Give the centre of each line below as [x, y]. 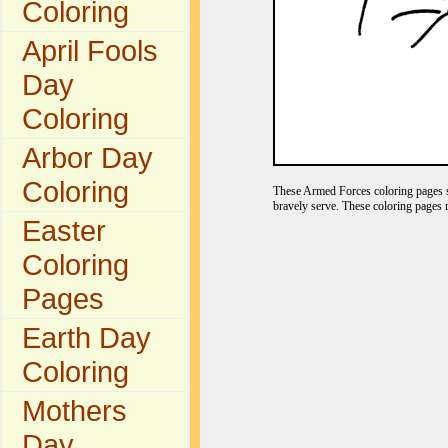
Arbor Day [87, 157]
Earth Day [86, 337]
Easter [64, 230]
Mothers [74, 410]
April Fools [90, 50]
